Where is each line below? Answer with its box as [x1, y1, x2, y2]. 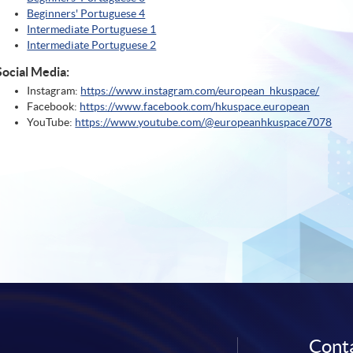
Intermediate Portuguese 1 [27, 23, 157, 36]
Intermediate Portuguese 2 [27, 39, 157, 52]
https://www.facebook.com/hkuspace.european [80, 100, 310, 113]
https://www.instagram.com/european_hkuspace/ [80, 84, 320, 98]
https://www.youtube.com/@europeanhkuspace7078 [75, 116, 333, 129]
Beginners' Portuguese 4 [27, 7, 146, 20]
